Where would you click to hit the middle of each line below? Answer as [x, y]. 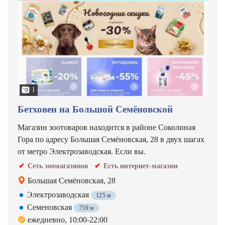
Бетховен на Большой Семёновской [95, 109]
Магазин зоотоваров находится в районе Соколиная [106, 127]
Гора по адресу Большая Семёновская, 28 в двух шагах [111, 139]
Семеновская [50, 207]
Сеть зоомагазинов [58, 166]
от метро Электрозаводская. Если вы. [82, 151]
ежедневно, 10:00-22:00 [68, 220]
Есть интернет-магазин [141, 166]
